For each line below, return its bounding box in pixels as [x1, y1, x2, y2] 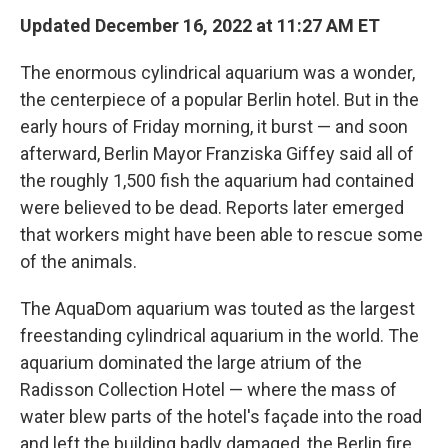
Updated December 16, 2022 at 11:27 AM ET [20, 15, 380, 37]
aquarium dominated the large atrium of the [20, 352, 362, 374]
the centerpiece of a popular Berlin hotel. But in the [20, 89, 419, 111]
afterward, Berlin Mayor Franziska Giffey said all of [20, 143, 414, 165]
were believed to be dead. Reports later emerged [20, 197, 404, 219]
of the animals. [20, 251, 137, 273]
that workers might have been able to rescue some [20, 224, 423, 246]
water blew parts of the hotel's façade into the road [20, 406, 422, 428]
